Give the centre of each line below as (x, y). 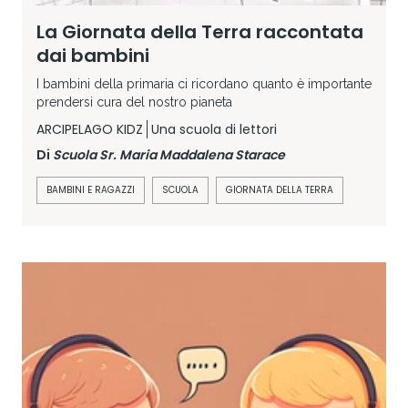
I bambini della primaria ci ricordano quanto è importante (204, 83)
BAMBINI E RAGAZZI (91, 189)
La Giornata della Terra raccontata (200, 31)
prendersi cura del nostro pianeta (134, 102)
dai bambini (93, 55)
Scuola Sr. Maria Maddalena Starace (169, 154)
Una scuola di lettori (214, 129)
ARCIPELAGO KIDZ (90, 129)
